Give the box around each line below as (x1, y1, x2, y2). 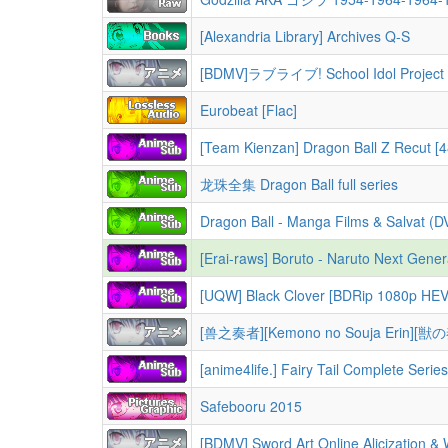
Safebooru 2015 (200, 396, 302, 416)
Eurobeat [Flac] (200, 100, 297, 120)
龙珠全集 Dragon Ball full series (200, 174, 398, 194)
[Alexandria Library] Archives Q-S (200, 26, 410, 46)
